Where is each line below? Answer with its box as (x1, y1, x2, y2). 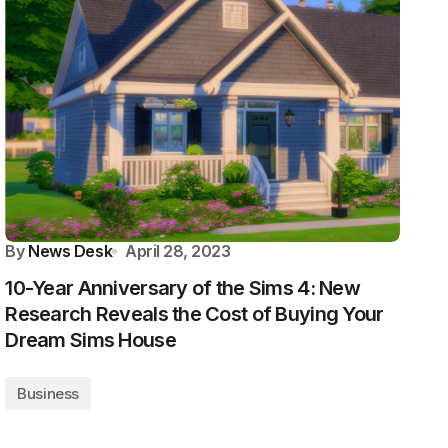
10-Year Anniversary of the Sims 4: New (5, 276, 360, 300)
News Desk (28, 241, 113, 261)
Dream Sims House (5, 328, 176, 352)
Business (17, 384, 79, 403)
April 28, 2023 (125, 241, 231, 261)
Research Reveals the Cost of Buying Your (5, 302, 384, 326)
